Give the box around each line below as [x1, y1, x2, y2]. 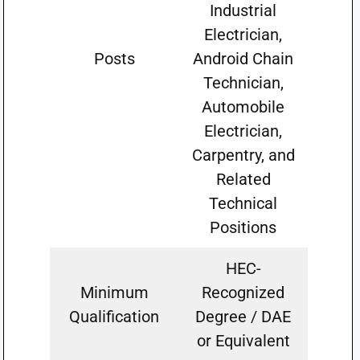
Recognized [202, 283, 285, 302]
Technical [209, 194, 278, 213]
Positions [210, 218, 277, 237]
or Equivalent [196, 331, 290, 350]
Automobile [202, 97, 285, 117]
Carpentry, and [191, 145, 295, 165]
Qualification [69, 307, 160, 326]
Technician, [202, 73, 284, 92]
